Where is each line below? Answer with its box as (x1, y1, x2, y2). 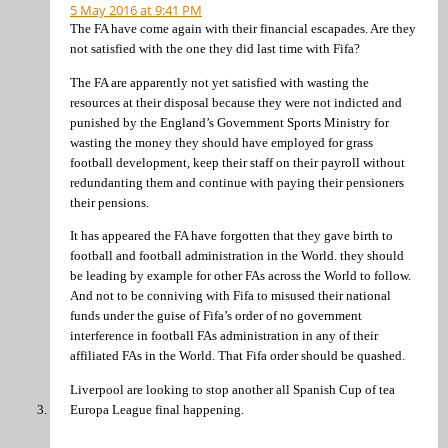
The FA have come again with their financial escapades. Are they (70, 21, 416, 37)
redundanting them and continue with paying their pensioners (70, 174, 404, 190)
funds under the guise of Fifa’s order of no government (70, 308, 362, 324)
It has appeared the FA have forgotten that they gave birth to (70, 228, 393, 244)
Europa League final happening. (70, 401, 244, 417)
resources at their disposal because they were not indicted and (70, 94, 402, 110)
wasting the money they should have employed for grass (70, 134, 373, 150)
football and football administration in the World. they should (70, 248, 404, 264)
